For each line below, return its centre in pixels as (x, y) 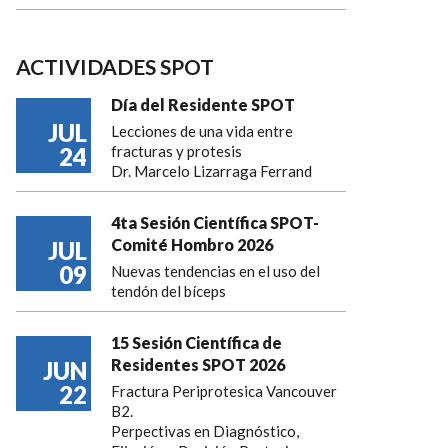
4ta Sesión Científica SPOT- (215, 222)
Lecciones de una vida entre (202, 130)
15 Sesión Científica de (196, 342)
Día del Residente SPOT (203, 104)
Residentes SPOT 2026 (198, 364)
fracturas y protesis (176, 150)
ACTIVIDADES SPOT (115, 66)
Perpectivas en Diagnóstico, (205, 430)
